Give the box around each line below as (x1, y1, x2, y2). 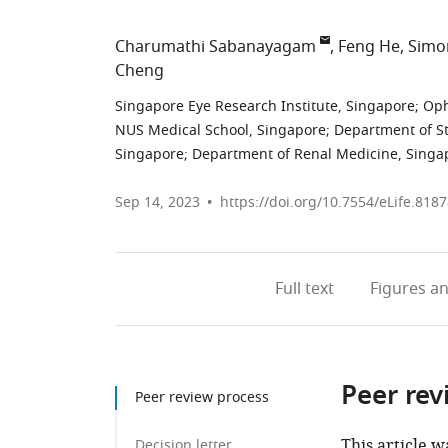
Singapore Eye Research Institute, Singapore (115, 96, 415, 117)
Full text (274, 277, 334, 301)
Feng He (338, 35, 400, 59)
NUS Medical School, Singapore (115, 120, 326, 141)
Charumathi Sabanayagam (115, 35, 316, 59)
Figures (369, 277, 426, 301)
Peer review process (135, 387, 269, 408)
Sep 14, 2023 (115, 192, 200, 213)
